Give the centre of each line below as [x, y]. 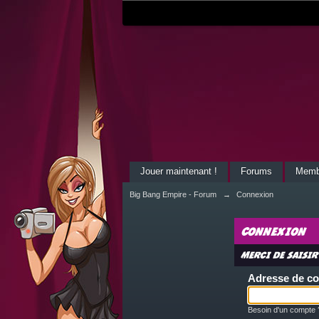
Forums [256, 171]
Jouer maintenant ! [179, 171]
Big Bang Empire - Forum [173, 194]
